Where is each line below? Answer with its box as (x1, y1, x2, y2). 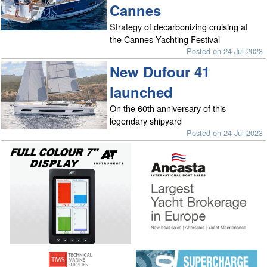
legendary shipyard (110, 114, 182, 127)
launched (110, 81, 173, 102)
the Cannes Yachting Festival (110, 33, 221, 46)
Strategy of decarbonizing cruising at (110, 20, 249, 33)
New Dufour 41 (110, 61, 210, 82)
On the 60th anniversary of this (110, 101, 226, 114)
